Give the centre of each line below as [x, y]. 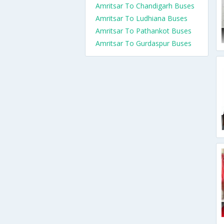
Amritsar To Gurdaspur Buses [143, 43]
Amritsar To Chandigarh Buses [145, 6]
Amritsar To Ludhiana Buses [141, 18]
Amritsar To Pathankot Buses [143, 31]
